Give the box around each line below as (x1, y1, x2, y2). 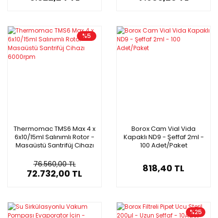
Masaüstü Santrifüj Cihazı (15, 140, 94, 150)
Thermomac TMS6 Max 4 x (14, 124, 95, 133)
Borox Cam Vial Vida (131, 124, 196, 133)
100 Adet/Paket (140, 140, 187, 150)
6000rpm (40, 148, 69, 158)
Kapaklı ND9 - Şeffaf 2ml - (123, 132, 204, 142)
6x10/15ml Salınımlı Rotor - (15, 132, 94, 142)
